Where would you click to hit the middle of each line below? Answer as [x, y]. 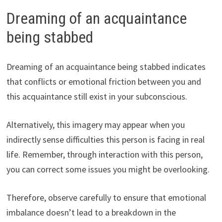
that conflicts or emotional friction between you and [104, 82]
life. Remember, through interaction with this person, [104, 155]
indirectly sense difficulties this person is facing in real [105, 140]
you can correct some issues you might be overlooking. [108, 169]
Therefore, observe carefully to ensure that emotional [106, 198]
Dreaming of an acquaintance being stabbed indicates [106, 67]
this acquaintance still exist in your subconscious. [97, 97]
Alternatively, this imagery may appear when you [95, 125]
